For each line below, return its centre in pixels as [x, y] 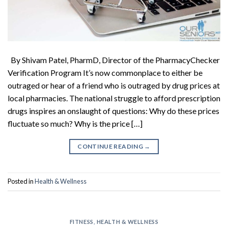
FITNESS [81, 221]
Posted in [21, 181]
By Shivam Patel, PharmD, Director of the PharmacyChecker [114, 60]
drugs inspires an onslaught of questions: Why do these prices [113, 110]
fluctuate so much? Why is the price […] [75, 123]
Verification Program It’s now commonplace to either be [105, 72]
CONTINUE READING [111, 146]
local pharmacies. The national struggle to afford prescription [114, 98]
